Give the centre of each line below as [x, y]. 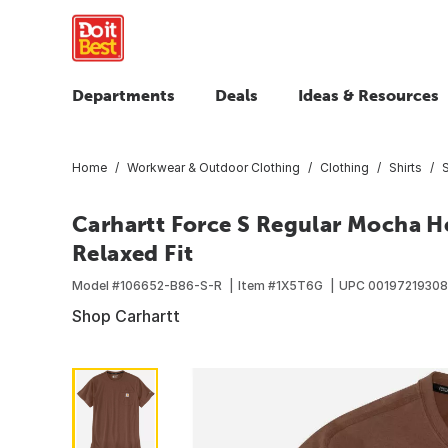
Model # [96, 285]
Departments [123, 95]
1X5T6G [299, 285]
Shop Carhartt [126, 315]
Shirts [405, 167]
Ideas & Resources [368, 95]
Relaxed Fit [133, 252]
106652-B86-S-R [171, 285]
